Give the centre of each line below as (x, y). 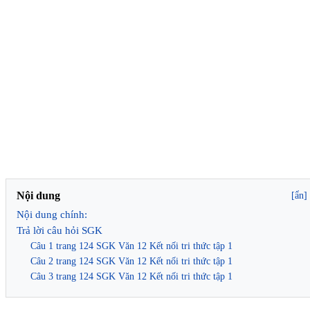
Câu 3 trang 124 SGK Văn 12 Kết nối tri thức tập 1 (131, 276)
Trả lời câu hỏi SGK (60, 230)
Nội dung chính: (53, 214)
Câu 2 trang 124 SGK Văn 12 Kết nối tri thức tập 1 (131, 261)
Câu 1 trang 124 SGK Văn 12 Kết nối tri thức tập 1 (131, 246)
